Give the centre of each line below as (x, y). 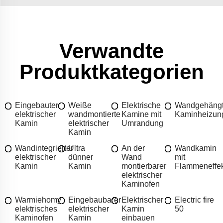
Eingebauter (37, 105)
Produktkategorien (111, 72)
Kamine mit (141, 114)
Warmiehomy (38, 200)
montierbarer (144, 166)
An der (133, 148)
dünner (81, 157)
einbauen (138, 218)
